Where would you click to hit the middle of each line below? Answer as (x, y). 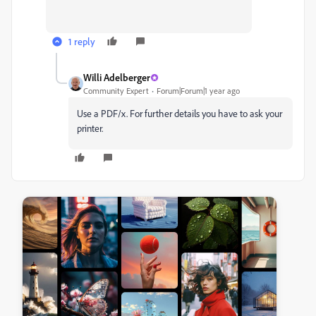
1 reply (82, 41)
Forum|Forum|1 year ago (198, 91)
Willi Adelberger (117, 77)
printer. (91, 128)
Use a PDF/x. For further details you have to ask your (180, 113)
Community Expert (116, 91)
